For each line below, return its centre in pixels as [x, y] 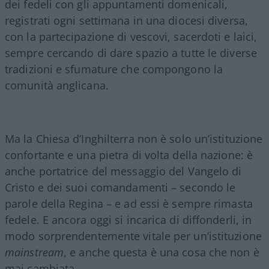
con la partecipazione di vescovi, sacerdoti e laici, [131, 36]
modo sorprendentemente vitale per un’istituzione [133, 236]
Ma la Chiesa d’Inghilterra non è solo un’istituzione [134, 138]
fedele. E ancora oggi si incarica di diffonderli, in [128, 219]
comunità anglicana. [57, 85]
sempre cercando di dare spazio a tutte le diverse [131, 53]
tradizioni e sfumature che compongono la [114, 69]
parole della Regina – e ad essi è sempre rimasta [129, 203]
